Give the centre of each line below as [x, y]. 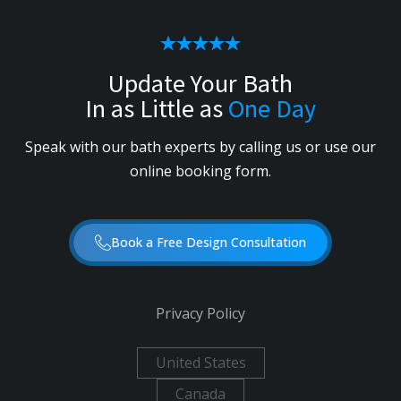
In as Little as [157, 108]
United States [200, 363]
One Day [272, 108]
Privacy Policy [200, 313]
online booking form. [200, 171]
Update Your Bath [200, 83]
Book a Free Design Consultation [209, 242]
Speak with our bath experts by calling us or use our [200, 147]
